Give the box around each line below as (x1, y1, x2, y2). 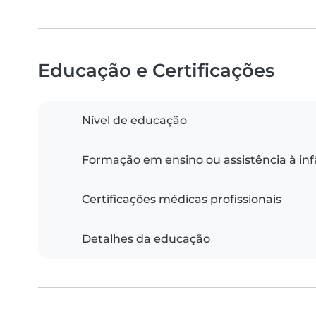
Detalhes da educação (82, 232, 210, 246)
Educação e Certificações (38, 59, 274, 82)
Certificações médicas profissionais (82, 193, 281, 207)
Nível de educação (82, 114, 187, 128)
